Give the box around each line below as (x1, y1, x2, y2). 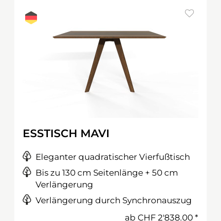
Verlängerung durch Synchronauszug (36, 195, 192, 205)
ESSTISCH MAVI (23, 127, 110, 140)
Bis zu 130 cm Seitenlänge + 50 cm (36, 168, 178, 178)
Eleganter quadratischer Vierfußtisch (36, 152, 190, 162)
